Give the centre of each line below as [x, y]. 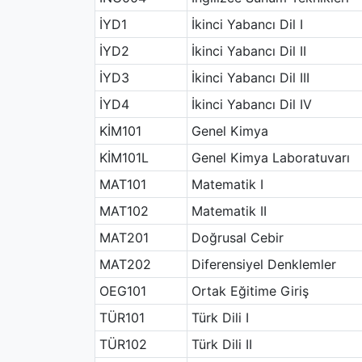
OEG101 [122, 291]
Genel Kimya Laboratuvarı [270, 158]
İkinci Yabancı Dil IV [251, 104]
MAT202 [125, 264]
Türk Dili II [221, 344]
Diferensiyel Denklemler [263, 264]
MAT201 [124, 238]
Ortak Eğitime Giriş [250, 291]
